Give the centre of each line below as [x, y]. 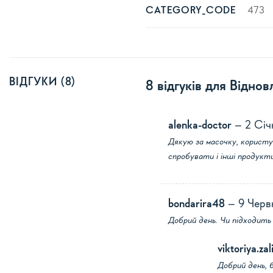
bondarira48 [198, 205]
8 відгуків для [188, 87]
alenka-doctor [201, 126]
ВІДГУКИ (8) [43, 82]
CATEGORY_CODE [191, 11]
